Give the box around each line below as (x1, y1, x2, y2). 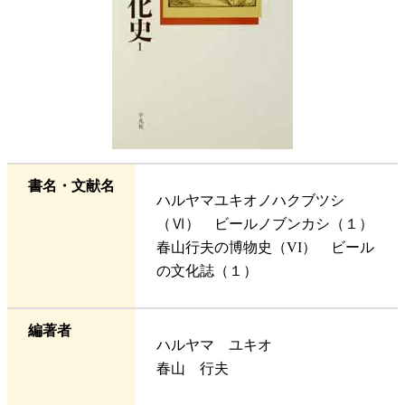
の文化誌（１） (155, 263, 258, 279)
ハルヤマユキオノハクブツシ (155, 193, 344, 209)
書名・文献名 (27, 178, 115, 194)
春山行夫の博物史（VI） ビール (155, 240, 374, 256)
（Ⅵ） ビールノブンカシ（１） (155, 216, 373, 232)
